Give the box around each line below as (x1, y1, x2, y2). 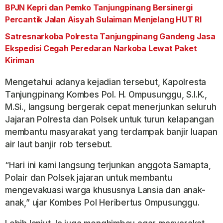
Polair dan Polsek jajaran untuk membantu (5, 173, 172, 183)
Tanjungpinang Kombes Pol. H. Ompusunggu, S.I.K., (5, 90, 207, 100)
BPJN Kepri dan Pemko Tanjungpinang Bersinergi (5, 2, 193, 13)
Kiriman (5, 55, 34, 66)
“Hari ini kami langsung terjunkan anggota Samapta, (5, 160, 211, 171)
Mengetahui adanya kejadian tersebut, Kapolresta (5, 77, 207, 88)
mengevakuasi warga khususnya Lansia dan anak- (5, 185, 206, 196)
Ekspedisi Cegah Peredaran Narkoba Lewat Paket (5, 43, 197, 54)
